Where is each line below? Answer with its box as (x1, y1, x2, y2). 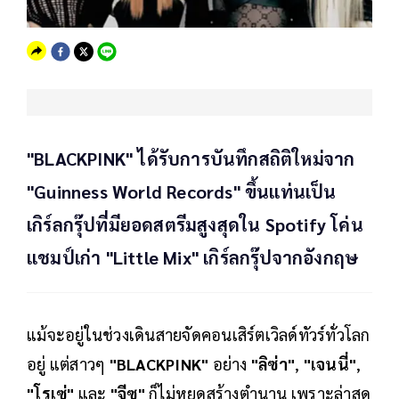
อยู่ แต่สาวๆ (27, 354, 110, 375)
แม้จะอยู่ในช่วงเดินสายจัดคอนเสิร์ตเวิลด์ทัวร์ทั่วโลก (27, 324, 370, 346)
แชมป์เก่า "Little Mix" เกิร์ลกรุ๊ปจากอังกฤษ (27, 246, 359, 270)
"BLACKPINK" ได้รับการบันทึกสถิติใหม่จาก (27, 147, 355, 171)
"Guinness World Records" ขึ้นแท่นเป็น (27, 180, 337, 204)
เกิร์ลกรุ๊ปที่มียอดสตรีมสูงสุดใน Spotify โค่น (27, 213, 363, 237)
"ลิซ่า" (250, 354, 295, 375)
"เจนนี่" (303, 354, 356, 375)
